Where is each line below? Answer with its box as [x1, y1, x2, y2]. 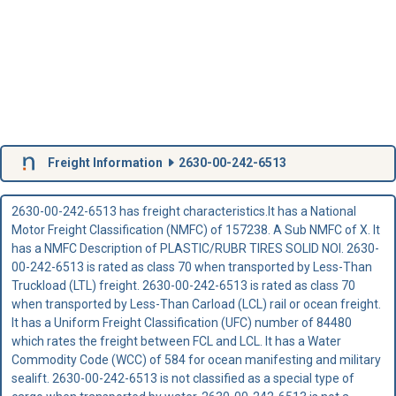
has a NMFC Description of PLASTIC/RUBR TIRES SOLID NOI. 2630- [11, 241, 379, 256]
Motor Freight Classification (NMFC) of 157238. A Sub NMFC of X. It [11, 223, 380, 238]
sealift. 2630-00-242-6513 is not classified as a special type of [11, 371, 354, 386]
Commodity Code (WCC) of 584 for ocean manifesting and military [11, 353, 381, 368]
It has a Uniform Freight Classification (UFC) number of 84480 [11, 316, 352, 331]
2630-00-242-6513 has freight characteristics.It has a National [11, 204, 356, 219]
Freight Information [44, 155, 165, 170]
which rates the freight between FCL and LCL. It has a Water [11, 334, 341, 349]
